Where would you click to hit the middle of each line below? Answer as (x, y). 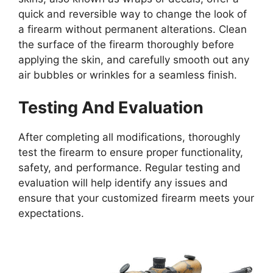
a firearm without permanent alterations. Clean (133, 29)
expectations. (54, 214)
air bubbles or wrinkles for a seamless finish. (131, 75)
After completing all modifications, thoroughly (129, 137)
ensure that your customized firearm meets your (136, 198)
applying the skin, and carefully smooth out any (134, 59)
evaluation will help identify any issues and (123, 183)
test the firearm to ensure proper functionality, (131, 153)
